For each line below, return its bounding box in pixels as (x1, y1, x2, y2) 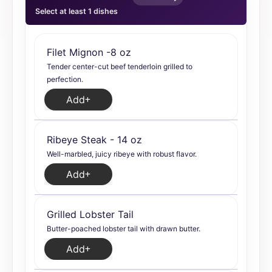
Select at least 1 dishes (35, 7, 118, 16)
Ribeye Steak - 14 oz (47, 134, 142, 146)
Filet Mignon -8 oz (47, 46, 131, 58)
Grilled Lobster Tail (47, 208, 134, 220)
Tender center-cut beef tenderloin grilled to (47, 62, 192, 71)
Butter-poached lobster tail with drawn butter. (47, 224, 200, 233)
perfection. (47, 75, 83, 84)
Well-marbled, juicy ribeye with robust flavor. (47, 149, 197, 158)
